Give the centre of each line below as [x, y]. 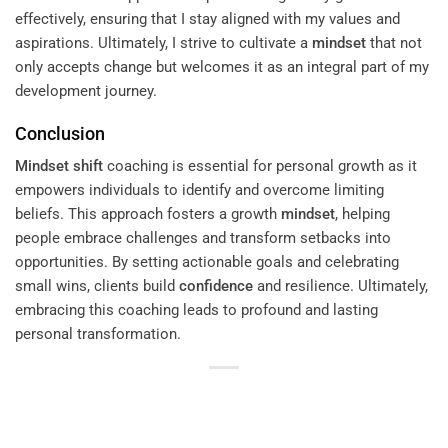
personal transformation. [98, 334]
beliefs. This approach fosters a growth [148, 214]
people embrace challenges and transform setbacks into [203, 238]
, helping [362, 214]
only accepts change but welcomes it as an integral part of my [222, 66]
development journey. [86, 90]
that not [394, 42]
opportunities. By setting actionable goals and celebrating [207, 262]
